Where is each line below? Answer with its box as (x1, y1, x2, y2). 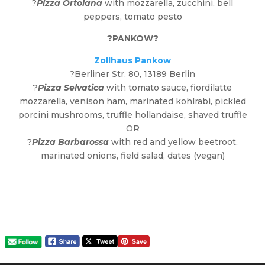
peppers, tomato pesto (83, 11, 182, 22)
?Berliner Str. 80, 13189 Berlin (70, 69, 195, 80)
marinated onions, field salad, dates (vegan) (40, 150, 225, 161)
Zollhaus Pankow (94, 55, 171, 66)
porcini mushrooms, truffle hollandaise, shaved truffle (18, 109, 247, 121)
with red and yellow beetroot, (109, 137, 238, 148)
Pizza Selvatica (38, 82, 104, 93)
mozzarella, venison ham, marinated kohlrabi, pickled (19, 96, 246, 107)
